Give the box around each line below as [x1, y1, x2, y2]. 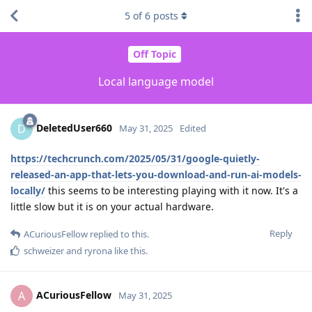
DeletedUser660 [36, 120, 112, 134]
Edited [180, 121, 206, 134]
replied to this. [88, 227, 149, 240]
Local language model [98, 73, 214, 89]
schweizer [24, 244, 64, 257]
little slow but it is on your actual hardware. [10, 199, 214, 213]
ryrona [84, 244, 112, 257]
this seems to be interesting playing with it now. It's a [45, 183, 298, 197]
